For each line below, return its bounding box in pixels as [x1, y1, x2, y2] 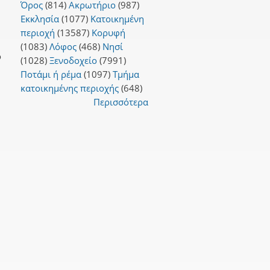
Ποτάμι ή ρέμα [20, 67, 81, 80]
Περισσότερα [93, 95, 148, 108]
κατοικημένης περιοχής [20, 81, 119, 94]
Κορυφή [91, 26, 125, 39]
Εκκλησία [20, 12, 59, 25]
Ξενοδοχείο [49, 54, 97, 66]
